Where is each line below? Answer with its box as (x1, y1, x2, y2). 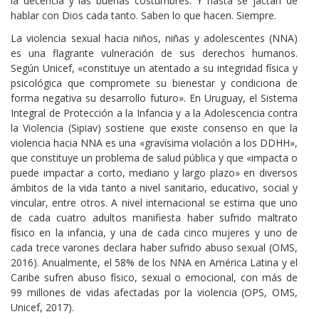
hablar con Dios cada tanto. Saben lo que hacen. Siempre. (11, 9, 276, 23)
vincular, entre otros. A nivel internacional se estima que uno (11, 196, 298, 210)
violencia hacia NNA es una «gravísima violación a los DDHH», (11, 136, 298, 150)
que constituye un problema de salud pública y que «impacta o (11, 151, 298, 165)
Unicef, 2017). (11, 300, 74, 315)
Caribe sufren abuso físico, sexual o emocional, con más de (11, 271, 298, 285)
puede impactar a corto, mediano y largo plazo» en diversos (11, 166, 298, 180)
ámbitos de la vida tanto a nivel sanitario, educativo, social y (11, 181, 298, 195)
